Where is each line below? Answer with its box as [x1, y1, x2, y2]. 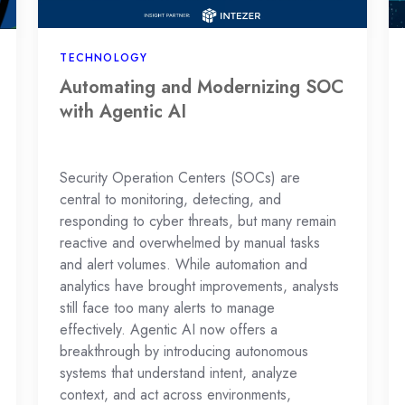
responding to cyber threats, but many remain [60, 211, 337, 232]
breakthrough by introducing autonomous [60, 341, 309, 363]
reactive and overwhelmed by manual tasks [60, 232, 321, 254]
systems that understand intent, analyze [60, 363, 298, 384]
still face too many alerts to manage [60, 297, 276, 319]
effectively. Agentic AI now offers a [60, 319, 278, 341]
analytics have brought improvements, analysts [60, 276, 340, 297]
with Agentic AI [60, 99, 187, 125]
